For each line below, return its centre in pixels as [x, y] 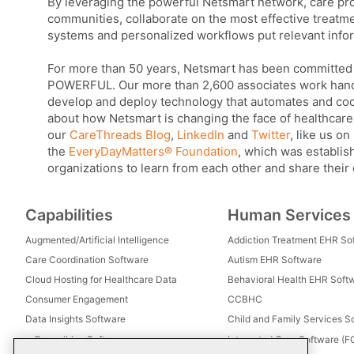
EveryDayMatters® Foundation [153, 152]
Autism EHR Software [275, 260]
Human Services [289, 215]
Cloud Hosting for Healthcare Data [101, 280]
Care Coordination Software [87, 260]
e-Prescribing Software [76, 339]
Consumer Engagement [77, 299]
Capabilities [69, 215]
